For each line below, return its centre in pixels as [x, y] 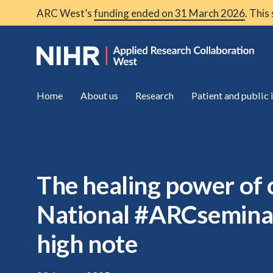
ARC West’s [65, 13]
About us [99, 95]
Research [155, 95]
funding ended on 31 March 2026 [169, 13]
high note [87, 243]
